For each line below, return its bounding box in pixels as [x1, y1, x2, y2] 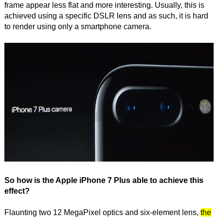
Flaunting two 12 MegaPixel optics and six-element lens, [4, 208, 200, 217]
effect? [4, 187, 30, 196]
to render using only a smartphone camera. [4, 22, 151, 31]
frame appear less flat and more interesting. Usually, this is [4, 1, 204, 10]
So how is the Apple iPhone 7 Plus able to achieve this [4, 176, 203, 185]
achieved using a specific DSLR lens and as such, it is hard [4, 12, 208, 20]
